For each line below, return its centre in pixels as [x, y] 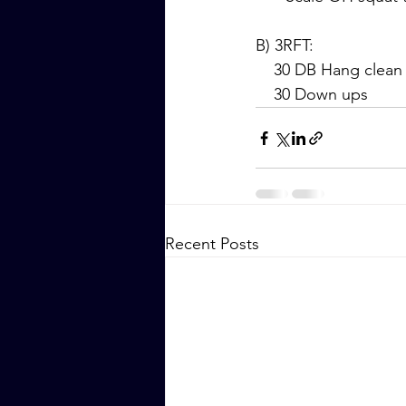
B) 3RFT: [285, 46]
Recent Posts [212, 244]
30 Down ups [321, 95]
